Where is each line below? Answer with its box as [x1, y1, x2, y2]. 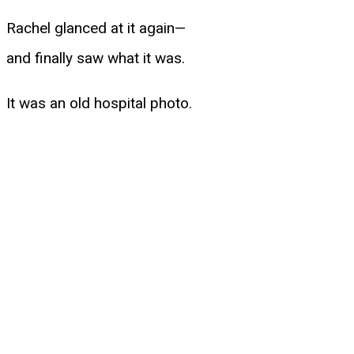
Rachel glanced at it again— [6, 18, 186, 37]
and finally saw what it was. [6, 48, 185, 67]
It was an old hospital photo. [6, 93, 192, 112]
